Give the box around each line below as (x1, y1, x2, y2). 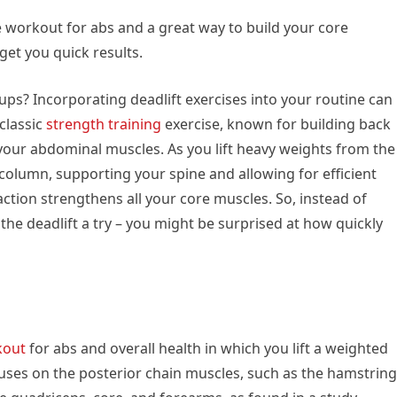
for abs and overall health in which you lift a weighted (26, 339, 388, 359)
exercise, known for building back (161, 114, 391, 135)
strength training (46, 114, 161, 135)
